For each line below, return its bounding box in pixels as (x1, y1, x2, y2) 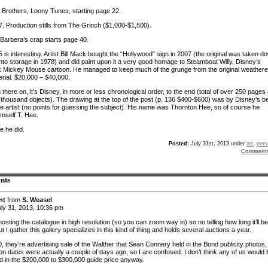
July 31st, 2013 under (189, 140, 246, 147)
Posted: (169, 140, 189, 147)
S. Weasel (22, 196, 52, 203)
